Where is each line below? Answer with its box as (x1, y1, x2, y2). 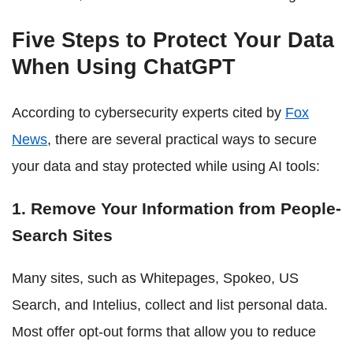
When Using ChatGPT (12, 54, 236, 79)
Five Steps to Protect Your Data (12, 28, 334, 52)
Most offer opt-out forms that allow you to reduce (12, 323, 316, 340)
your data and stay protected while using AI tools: (12, 158, 320, 174)
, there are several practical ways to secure (47, 131, 317, 147)
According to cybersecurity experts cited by (12, 104, 285, 121)
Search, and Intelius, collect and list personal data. (12, 296, 328, 313)
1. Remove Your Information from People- (12, 199, 341, 217)
